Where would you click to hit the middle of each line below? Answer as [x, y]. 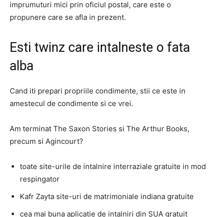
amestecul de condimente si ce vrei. [71, 103]
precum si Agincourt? [46, 141]
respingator [40, 179]
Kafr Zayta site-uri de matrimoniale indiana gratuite [107, 196]
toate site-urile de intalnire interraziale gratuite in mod [113, 166]
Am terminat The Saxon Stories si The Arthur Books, [100, 129]
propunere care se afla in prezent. [68, 17]
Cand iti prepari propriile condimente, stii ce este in [98, 91]
